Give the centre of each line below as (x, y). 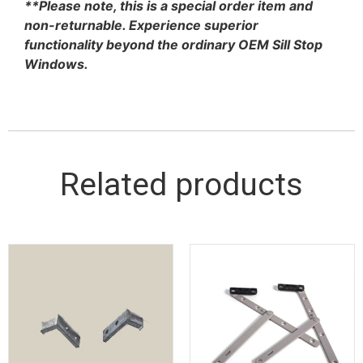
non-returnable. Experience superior (141, 26)
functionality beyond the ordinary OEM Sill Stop (173, 45)
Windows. (56, 64)
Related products (181, 184)
